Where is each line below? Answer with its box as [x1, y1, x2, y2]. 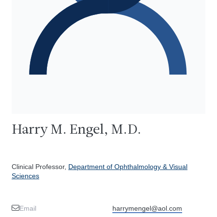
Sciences [12, 172, 39, 180]
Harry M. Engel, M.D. [12, 123, 141, 137]
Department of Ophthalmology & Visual [68, 163, 187, 170]
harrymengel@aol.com [112, 204, 182, 212]
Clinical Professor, [12, 163, 68, 170]
